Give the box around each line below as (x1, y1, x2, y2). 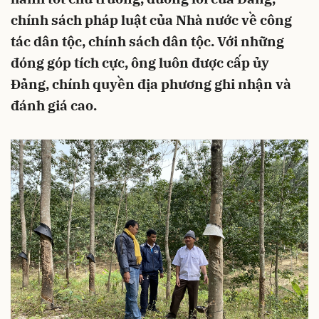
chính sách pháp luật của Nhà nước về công (11, 11, 292, 28)
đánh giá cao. (11, 97, 97, 114)
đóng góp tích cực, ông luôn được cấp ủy (11, 54, 269, 71)
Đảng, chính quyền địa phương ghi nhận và (11, 75, 291, 93)
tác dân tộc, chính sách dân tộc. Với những (11, 33, 284, 50)
